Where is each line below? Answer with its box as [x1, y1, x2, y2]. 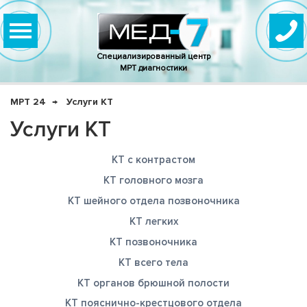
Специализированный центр [97, 51, 210, 62]
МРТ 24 [10, 96, 46, 108]
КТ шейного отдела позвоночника [67, 195, 240, 207]
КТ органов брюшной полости [77, 277, 230, 289]
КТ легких [129, 215, 178, 228]
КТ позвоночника [110, 236, 197, 248]
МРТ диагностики [120, 63, 187, 73]
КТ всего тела [119, 256, 188, 269]
